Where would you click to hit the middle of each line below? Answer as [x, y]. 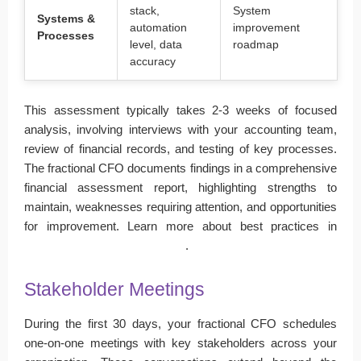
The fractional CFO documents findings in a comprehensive [180, 168]
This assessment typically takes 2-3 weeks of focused [180, 110]
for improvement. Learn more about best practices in [180, 226]
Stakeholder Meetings [114, 289]
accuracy [153, 61]
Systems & [66, 19]
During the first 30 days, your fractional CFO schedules [180, 323]
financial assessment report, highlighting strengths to [180, 187]
